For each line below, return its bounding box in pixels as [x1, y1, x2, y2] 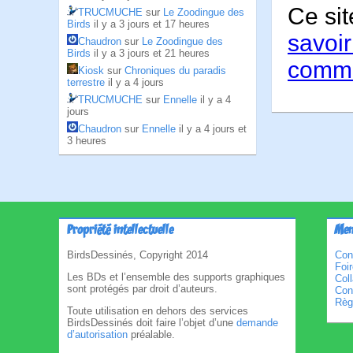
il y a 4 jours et [179, 123, 247, 135]
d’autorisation [67, 329, 128, 340]
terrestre [67, 76, 105, 88]
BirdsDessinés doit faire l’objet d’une [67, 317, 236, 329]
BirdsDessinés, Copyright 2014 [67, 249, 208, 261]
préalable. [128, 329, 175, 340]
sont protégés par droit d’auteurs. [67, 283, 217, 295]
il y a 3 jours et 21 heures [94, 47, 210, 59]
